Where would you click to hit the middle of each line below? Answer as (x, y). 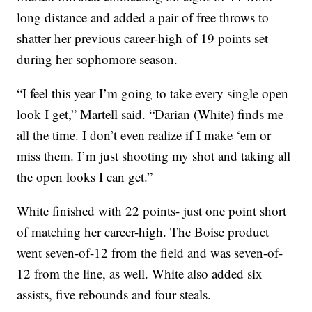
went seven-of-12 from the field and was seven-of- (150, 253)
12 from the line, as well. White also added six (140, 274)
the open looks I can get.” (85, 177)
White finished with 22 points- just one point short (152, 211)
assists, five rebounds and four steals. (114, 295)
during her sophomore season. (97, 59)
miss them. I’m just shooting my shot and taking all (154, 156)
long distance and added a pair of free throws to (143, 17)
